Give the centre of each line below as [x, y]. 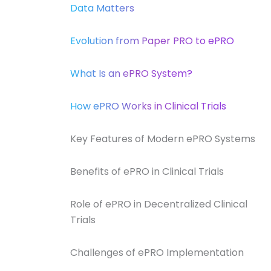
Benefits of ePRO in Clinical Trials [147, 171]
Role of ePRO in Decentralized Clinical [159, 204]
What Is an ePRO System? [131, 73]
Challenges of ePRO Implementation [157, 252]
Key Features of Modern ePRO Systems [163, 139]
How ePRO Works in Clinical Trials [148, 106]
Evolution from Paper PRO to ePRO [152, 41]
